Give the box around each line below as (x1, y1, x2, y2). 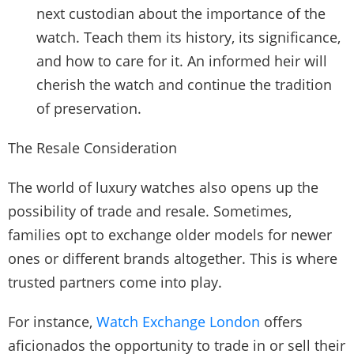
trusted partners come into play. (8, 272, 226, 292)
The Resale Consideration (8, 137, 177, 157)
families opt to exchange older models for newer (8, 224, 332, 244)
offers (260, 311, 303, 331)
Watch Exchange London (96, 311, 260, 331)
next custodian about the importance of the (36, 3, 326, 23)
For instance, (8, 311, 96, 331)
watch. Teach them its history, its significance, (36, 27, 341, 47)
